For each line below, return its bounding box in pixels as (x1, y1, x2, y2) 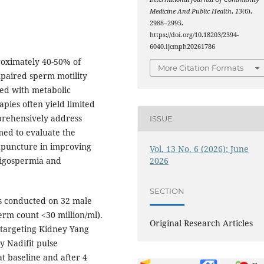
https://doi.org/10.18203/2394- (150, 31, 239, 39)
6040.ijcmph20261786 (150, 42, 216, 51)
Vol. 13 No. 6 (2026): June (150, 143, 249, 154)
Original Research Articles (150, 217, 253, 229)
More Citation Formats (158, 62, 244, 72)
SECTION (150, 186, 185, 196)
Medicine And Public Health (150, 7, 232, 16)
